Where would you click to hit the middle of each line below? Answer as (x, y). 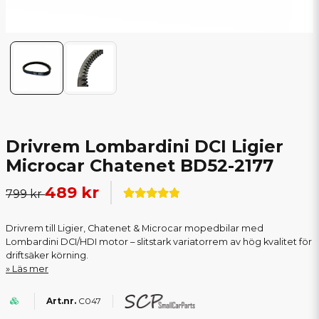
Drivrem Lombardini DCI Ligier (145, 146)
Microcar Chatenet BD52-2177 (140, 166)
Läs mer (30, 269)
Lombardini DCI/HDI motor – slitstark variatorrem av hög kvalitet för (159, 242)
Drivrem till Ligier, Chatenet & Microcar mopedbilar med (135, 228)
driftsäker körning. (47, 255)
